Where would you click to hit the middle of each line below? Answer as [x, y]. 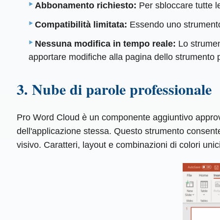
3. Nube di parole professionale [114, 89]
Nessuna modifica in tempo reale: [106, 44]
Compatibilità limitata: [81, 25]
